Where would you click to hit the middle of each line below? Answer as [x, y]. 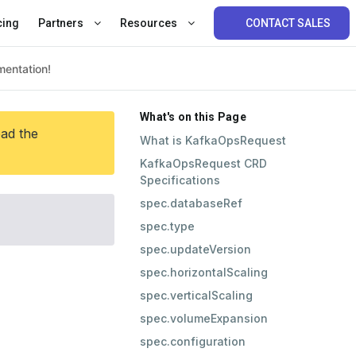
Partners [62, 23]
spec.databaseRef [191, 203]
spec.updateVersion [195, 249]
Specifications [180, 180]
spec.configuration [193, 341]
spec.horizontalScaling [204, 272]
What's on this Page [193, 117]
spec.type [167, 226]
